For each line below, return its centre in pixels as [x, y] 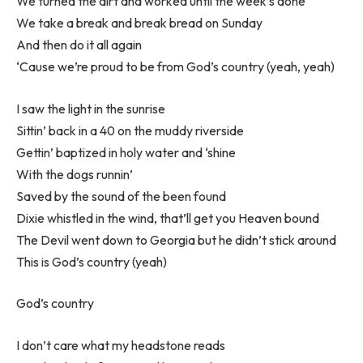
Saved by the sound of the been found [121, 196]
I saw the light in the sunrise [91, 108]
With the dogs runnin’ [75, 174]
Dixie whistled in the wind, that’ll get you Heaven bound [168, 218]
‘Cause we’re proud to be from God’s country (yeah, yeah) [175, 67]
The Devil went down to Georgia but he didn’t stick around [176, 239]
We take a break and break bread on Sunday [139, 23]
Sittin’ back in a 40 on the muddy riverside [130, 130]
